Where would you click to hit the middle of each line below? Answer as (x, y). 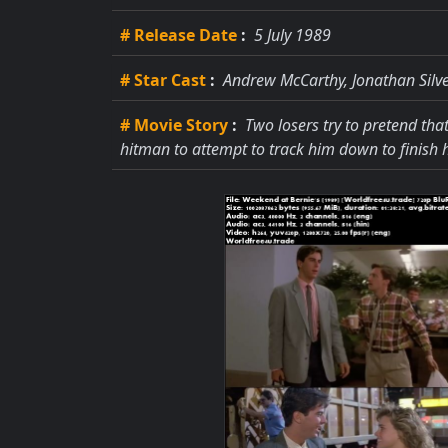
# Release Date (178, 35)
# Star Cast (163, 80)
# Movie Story (174, 125)
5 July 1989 (290, 35)
